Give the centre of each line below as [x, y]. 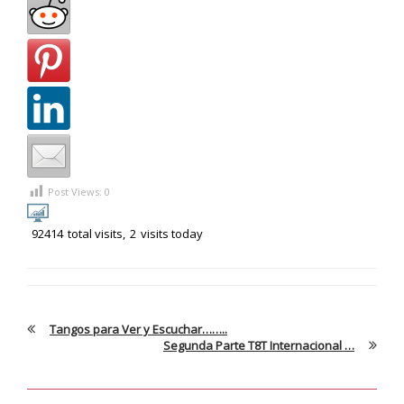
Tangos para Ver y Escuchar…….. [138, 330]
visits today [172, 234]
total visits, [96, 234]
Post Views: [76, 192]
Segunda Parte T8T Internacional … [259, 346]
